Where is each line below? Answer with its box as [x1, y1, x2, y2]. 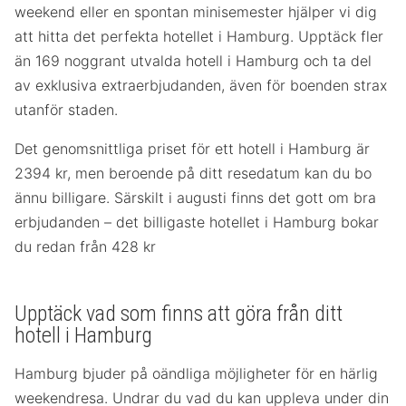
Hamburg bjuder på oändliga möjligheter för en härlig [14, 364, 378, 383]
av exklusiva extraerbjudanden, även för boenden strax [14, 76, 387, 95]
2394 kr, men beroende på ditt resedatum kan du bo [14, 164, 372, 183]
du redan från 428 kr [14, 237, 156, 256]
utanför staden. [14, 101, 118, 120]
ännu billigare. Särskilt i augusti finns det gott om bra [14, 188, 376, 208]
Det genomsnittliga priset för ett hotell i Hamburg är [14, 140, 370, 159]
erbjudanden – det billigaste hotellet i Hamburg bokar [14, 213, 379, 232]
